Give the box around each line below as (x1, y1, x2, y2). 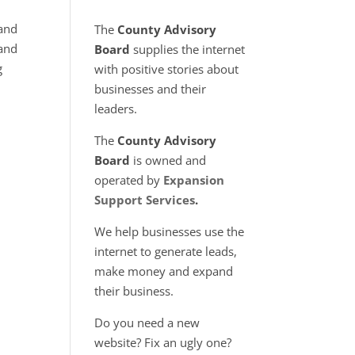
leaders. (94, 101, 138, 116)
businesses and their (94, 81, 207, 97)
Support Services (94, 192, 196, 208)
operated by (94, 172, 164, 188)
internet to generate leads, (94, 243, 238, 259)
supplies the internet (130, 41, 246, 57)
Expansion (163, 172, 225, 188)
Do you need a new (94, 315, 200, 330)
